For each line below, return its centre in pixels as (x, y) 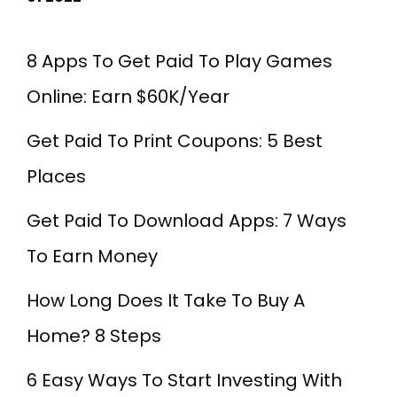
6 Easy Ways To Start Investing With (184, 380)
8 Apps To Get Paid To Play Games (179, 61)
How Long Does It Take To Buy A (166, 300)
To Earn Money (92, 256)
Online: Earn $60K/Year (128, 96)
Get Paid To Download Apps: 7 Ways (187, 220)
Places (56, 176)
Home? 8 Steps (94, 335)
